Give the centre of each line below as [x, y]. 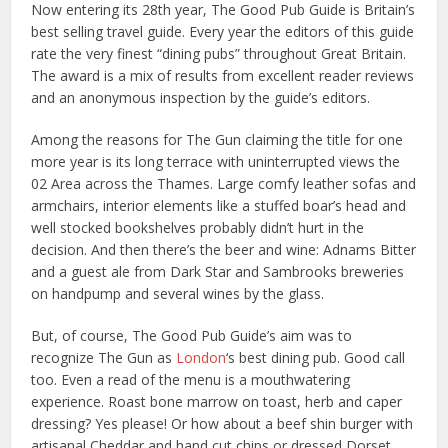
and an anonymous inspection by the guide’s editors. [201, 97]
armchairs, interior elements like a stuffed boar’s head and [219, 205]
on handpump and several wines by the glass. [178, 293]
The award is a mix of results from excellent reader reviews [223, 75]
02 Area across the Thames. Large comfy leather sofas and [224, 183]
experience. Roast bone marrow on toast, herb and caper [217, 401]
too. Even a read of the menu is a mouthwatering [191, 379]
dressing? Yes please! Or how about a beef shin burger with [222, 423]
